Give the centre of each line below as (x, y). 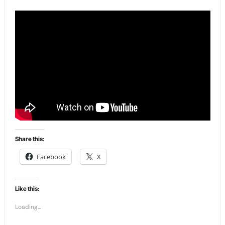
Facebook (51, 156)
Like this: (27, 188)
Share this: (30, 139)
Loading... (28, 207)
